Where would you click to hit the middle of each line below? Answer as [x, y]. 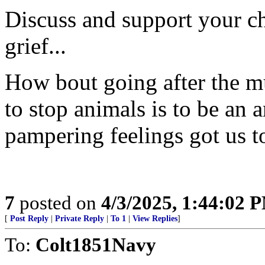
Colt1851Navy [96, 245]
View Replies [155, 219]
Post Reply [29, 219]
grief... [35, 46]
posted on [58, 203]
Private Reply [80, 219]
